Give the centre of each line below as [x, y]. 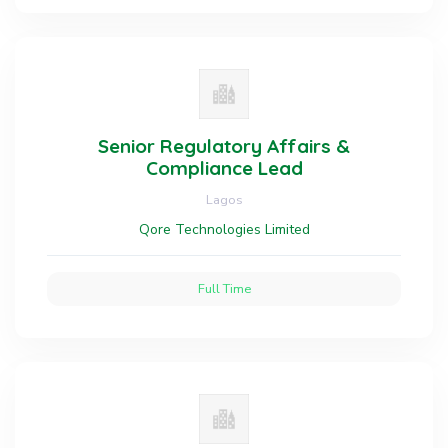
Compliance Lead [224, 168]
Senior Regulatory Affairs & [224, 146]
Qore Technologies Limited [224, 229]
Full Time [224, 288]
